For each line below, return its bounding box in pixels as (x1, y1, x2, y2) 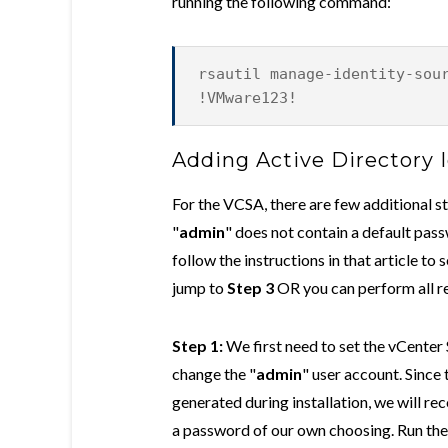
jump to (172, 277, 227, 297)
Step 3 (227, 277, 274, 297)
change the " (172, 363, 256, 383)
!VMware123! (197, 88, 297, 107)
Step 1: (172, 335, 223, 355)
